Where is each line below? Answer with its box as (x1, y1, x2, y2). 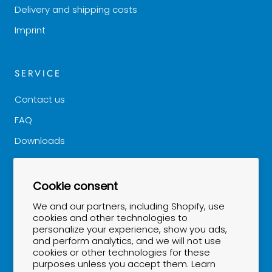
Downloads (15, 134, 65, 148)
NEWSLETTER (15, 198, 86, 212)
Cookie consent (33, 178, 118, 194)
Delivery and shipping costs (15, 3, 137, 16)
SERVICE (15, 67, 61, 81)
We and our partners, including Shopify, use (33, 200, 225, 212)
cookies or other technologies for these (33, 246, 211, 259)
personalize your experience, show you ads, (33, 223, 228, 236)
